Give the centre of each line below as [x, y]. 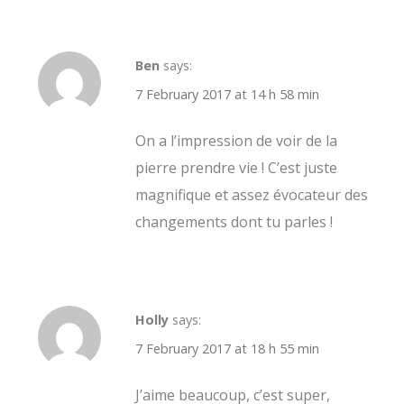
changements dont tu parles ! [234, 221]
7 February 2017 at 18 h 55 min [227, 348]
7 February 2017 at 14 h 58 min [227, 94]
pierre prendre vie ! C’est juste [236, 167]
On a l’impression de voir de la [236, 140]
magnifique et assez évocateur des [252, 194]
